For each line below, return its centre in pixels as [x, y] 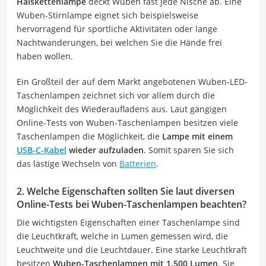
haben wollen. [45, 56]
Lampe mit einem [197, 136]
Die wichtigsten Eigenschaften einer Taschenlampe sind [128, 222]
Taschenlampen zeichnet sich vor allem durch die [116, 95]
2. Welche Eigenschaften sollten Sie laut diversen [126, 191]
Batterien [138, 164]
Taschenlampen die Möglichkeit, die [89, 136]
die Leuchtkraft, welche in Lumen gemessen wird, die [122, 236]
